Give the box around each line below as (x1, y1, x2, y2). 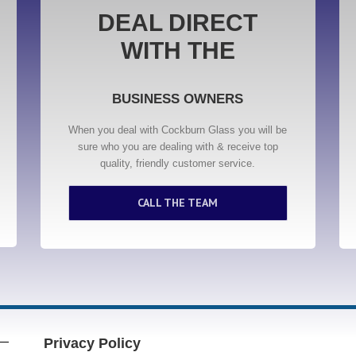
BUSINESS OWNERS (112, 91, 244, 106)
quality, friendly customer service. (100, 157, 256, 169)
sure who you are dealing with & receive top (77, 141, 278, 153)
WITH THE (120, 37, 235, 64)
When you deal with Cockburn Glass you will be (68, 124, 288, 136)
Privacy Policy (44, 335, 141, 351)
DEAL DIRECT (98, 10, 258, 36)
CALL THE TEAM (137, 195, 219, 210)
